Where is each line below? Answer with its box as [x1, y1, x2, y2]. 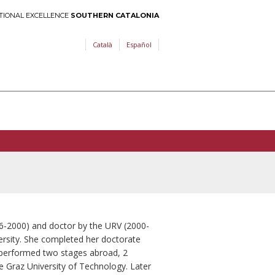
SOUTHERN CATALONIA [71, 11, 159, 20]
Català [93, 40, 112, 49]
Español [126, 40, 152, 49]
